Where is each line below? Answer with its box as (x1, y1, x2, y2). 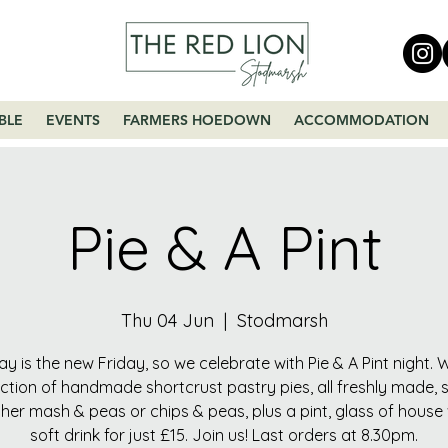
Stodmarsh (236, 309, 328, 332)
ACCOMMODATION (293, 111, 429, 129)
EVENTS (45, 111, 100, 129)
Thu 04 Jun (120, 309, 214, 332)
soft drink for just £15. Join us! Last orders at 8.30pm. (30, 425, 418, 445)
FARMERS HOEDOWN (122, 111, 271, 129)
